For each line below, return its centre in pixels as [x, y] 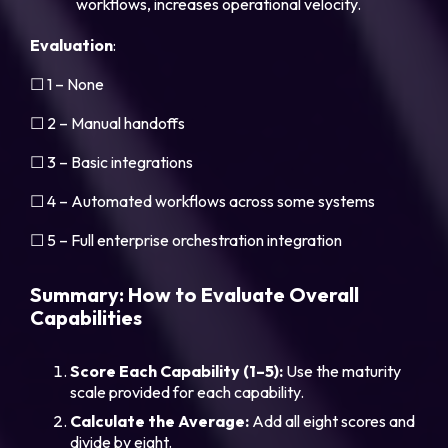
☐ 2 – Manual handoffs [108, 123]
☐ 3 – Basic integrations [112, 162]
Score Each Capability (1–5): [177, 371]
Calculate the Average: [160, 421]
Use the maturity [342, 371]
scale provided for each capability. [187, 392]
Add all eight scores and [332, 421]
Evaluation [72, 45]
